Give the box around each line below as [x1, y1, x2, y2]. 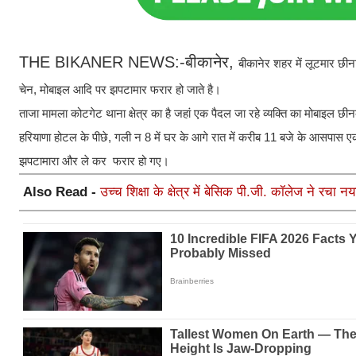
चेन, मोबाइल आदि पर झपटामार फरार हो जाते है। [19, 83, 221, 97]
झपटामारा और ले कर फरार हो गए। [19, 154, 169, 168]
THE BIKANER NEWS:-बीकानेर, [19, 53, 238, 72]
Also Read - [23, 184, 100, 200]
